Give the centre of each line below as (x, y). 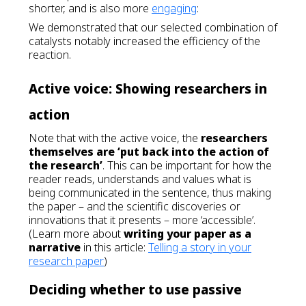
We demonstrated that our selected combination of (153, 28)
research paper (66, 261)
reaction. (50, 55)
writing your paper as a (187, 234)
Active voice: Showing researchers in (148, 89)
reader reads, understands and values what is (140, 179)
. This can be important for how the (187, 165)
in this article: (114, 247)
